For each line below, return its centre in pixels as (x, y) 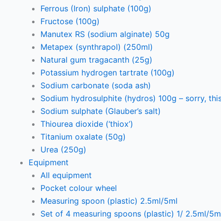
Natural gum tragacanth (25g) (96, 60)
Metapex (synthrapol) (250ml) (97, 47)
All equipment (66, 175)
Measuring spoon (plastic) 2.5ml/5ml (109, 201)
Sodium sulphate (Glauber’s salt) (101, 111)
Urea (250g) (63, 149)
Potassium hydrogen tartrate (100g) (108, 73)
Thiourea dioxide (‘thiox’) (87, 124)
